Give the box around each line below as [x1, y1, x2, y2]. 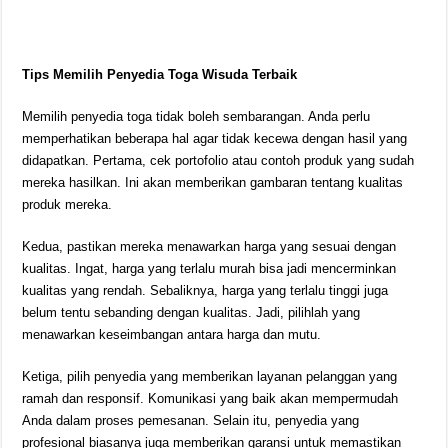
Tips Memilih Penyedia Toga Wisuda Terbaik [22, 67, 298, 82]
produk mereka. [22, 197, 113, 212]
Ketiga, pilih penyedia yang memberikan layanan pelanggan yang [22, 369, 398, 384]
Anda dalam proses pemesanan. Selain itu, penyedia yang [22, 413, 360, 428]
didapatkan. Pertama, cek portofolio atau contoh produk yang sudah [22, 153, 415, 168]
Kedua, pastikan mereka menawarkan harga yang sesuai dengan [22, 239, 397, 254]
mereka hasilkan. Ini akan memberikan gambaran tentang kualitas [22, 175, 404, 190]
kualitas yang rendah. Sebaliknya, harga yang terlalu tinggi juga [22, 283, 389, 298]
